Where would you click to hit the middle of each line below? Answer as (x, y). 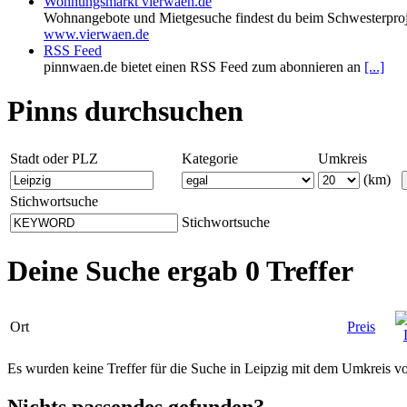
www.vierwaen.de (96, 34)
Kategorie (210, 158)
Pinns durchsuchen (125, 111)
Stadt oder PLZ (54, 158)
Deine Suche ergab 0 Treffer (180, 271)
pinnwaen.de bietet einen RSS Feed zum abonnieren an (204, 67)
